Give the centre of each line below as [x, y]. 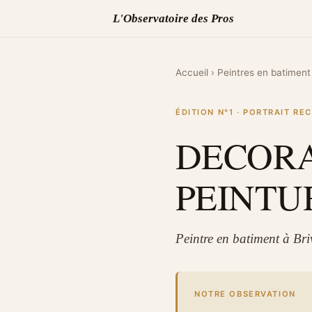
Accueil [192, 73]
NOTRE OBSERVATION [245, 294]
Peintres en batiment [264, 73]
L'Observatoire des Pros [173, 18]
